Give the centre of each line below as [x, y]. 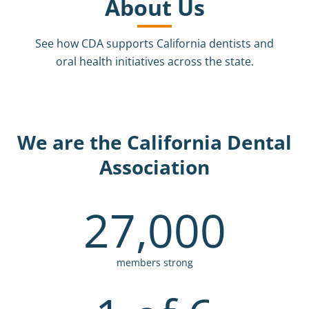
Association [154, 167]
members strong [154, 262]
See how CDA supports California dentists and [154, 43]
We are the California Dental [154, 142]
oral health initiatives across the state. [154, 61]
